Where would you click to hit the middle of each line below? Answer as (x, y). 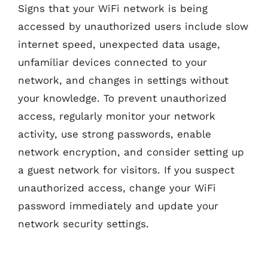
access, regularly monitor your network (117, 116)
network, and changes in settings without (123, 80)
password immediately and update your (118, 205)
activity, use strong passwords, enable (115, 134)
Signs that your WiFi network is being (113, 8)
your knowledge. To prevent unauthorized (122, 98)
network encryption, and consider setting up (131, 152)
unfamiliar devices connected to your (112, 62)
